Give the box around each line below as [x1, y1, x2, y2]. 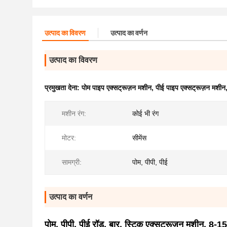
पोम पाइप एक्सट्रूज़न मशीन [82, 84, 152, 92]
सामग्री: [62, 158, 82, 166]
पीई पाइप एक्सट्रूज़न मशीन [156, 84, 225, 92]
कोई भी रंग [132, 109, 159, 118]
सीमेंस [132, 134, 146, 142]
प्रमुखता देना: [45, 84, 82, 92]
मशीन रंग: [62, 109, 86, 118]
